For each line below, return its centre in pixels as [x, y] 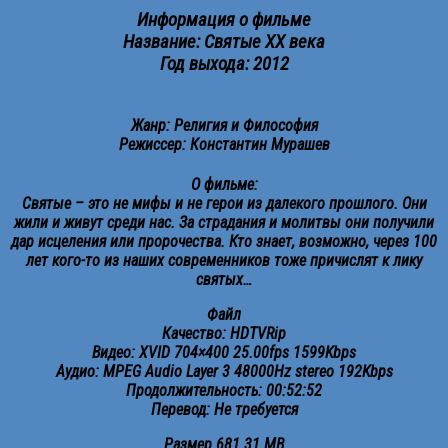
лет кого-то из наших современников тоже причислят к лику [224, 260]
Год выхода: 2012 [224, 64]
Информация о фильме [224, 20]
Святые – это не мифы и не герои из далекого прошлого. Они [224, 203]
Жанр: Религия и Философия [224, 125]
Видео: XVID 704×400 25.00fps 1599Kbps [224, 352]
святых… [224, 279]
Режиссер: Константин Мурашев [224, 144]
